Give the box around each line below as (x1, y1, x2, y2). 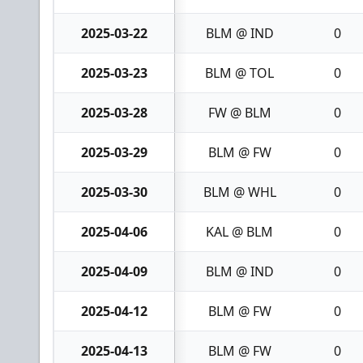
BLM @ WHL (203, 182, 276, 201)
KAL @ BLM (206, 222, 273, 241)
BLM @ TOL (205, 63, 274, 82)
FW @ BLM (207, 103, 271, 122)
